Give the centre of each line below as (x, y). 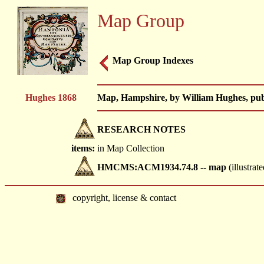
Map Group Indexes (153, 60)
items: (83, 148)
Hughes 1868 (51, 98)
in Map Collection (131, 148)
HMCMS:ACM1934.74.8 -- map (162, 167)
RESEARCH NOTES (141, 129)
